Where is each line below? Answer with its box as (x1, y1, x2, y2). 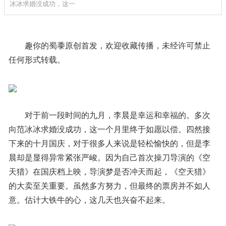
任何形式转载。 (8, 55, 65, 64)
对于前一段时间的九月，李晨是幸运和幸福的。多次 (24, 110, 210, 120)
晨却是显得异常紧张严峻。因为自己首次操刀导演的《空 (8, 153, 210, 162)
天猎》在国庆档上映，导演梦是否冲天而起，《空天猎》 (8, 167, 210, 176)
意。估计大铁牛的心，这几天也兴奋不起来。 (8, 195, 170, 204)
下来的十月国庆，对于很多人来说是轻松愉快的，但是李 (8, 139, 210, 148)
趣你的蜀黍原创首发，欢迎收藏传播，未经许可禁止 (24, 41, 210, 50)
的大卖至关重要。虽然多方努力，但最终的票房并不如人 (8, 181, 210, 190)
